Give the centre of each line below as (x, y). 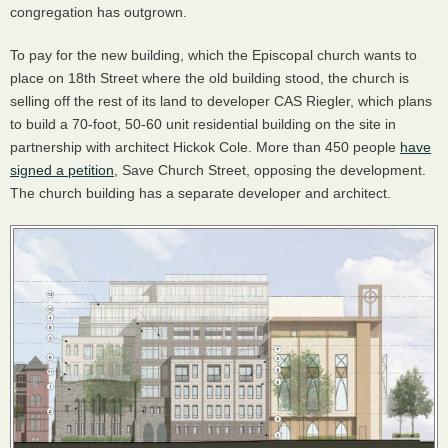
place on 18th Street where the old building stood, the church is (209, 78)
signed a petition (62, 170)
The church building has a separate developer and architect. (200, 193)
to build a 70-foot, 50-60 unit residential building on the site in (203, 124)
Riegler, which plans (367, 101)
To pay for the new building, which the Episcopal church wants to (213, 55)
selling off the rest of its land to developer (142, 101)
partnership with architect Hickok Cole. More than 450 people (205, 147)
